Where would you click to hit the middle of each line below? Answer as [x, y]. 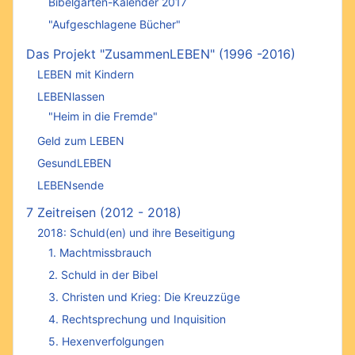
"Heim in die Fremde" [103, 116]
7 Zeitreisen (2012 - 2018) [104, 212]
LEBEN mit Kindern [86, 74]
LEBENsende [71, 185]
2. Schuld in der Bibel [103, 274]
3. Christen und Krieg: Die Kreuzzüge [144, 296]
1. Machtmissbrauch [100, 252]
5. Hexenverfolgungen [106, 341]
